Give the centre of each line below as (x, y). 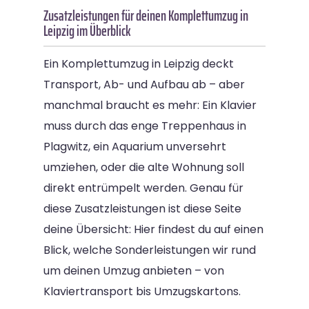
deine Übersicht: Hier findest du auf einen (153, 229)
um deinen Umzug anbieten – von (134, 270)
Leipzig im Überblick (87, 30)
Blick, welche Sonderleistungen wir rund (150, 250)
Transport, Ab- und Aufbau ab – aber (144, 84)
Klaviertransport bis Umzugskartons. (142, 291)
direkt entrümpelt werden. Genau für (143, 188)
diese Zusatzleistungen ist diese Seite (142, 208)
